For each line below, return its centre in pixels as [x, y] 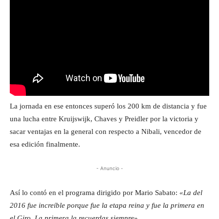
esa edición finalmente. [45, 144]
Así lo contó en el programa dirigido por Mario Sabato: [95, 192]
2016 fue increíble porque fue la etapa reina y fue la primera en [107, 205]
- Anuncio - [109, 168]
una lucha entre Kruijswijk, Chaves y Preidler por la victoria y [104, 119]
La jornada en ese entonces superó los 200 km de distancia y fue [108, 106]
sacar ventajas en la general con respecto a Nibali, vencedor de [106, 131]
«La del [191, 192]
